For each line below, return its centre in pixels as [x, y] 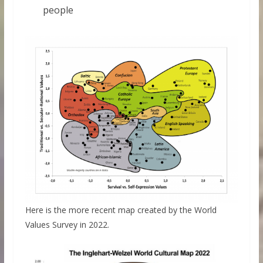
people [58, 10]
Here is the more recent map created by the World [121, 210]
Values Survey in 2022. [67, 225]
